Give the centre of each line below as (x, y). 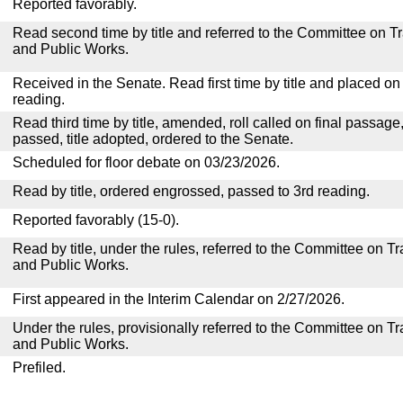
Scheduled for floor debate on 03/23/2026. (146, 162)
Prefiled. (39, 367)
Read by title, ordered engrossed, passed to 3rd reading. (191, 191)
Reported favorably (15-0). (96, 220)
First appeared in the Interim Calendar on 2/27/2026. (179, 299)
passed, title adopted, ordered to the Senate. (153, 139)
